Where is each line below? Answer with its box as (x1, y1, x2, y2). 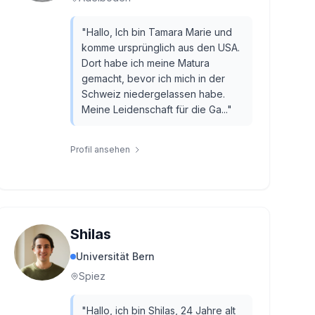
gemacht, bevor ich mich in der (81, 72, 225, 84)
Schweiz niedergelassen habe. (81, 88, 225, 100)
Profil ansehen (70, 144, 130, 155)
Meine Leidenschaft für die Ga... (81, 103, 227, 115)
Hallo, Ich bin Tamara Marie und (86, 26, 232, 38)
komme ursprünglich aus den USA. (81, 41, 240, 53)
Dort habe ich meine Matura (81, 57, 210, 69)
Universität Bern (75, 250, 155, 262)
